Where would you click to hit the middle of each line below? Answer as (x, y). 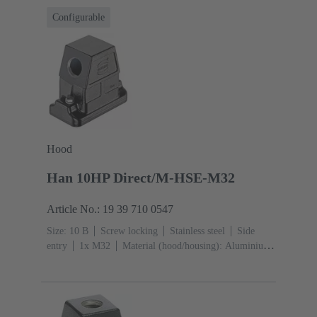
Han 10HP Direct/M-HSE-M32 (141, 178)
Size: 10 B (68, 231)
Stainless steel (197, 231)
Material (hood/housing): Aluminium (197, 246)
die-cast (62, 261)
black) (59, 276)
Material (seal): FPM (125, 276)
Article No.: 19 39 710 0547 (110, 209)
